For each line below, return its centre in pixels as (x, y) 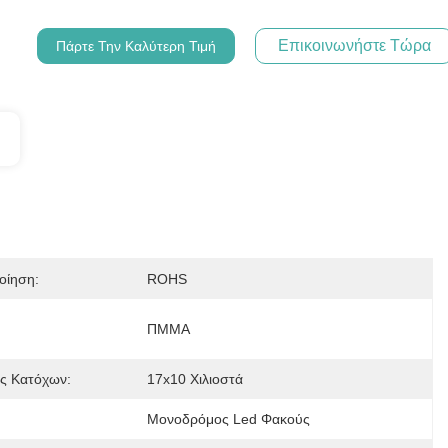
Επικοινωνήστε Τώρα (354, 45)
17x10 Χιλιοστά (194, 379)
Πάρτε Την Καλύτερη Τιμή (136, 46)
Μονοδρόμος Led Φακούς (228, 419)
